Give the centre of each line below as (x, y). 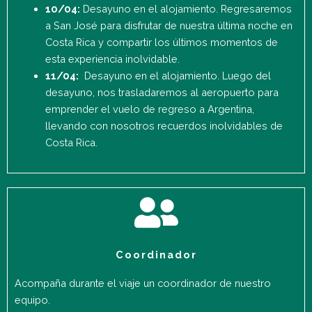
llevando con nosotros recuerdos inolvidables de (164, 125)
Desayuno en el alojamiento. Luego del (177, 75)
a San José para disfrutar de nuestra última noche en (169, 25)
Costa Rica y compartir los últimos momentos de (161, 42)
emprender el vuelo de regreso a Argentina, (149, 109)
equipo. (32, 300)
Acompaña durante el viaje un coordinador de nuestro (143, 283)
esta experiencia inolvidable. (112, 58)
